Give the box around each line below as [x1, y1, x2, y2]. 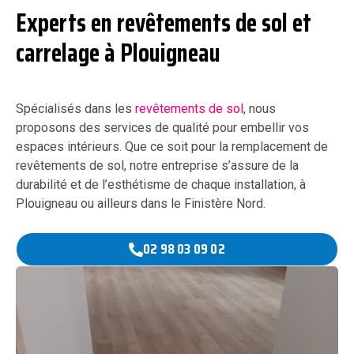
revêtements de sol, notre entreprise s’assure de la [16, 158, 299, 174]
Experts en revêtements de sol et [16, 3, 311, 43]
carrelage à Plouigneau [16, 33, 220, 73]
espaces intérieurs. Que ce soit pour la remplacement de [16, 139, 328, 155]
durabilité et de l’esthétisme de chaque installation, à [16, 177, 306, 193]
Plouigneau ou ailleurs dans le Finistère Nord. [16, 196, 265, 212]
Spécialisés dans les [16, 101, 135, 117]
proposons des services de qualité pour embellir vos [16, 120, 309, 136]
